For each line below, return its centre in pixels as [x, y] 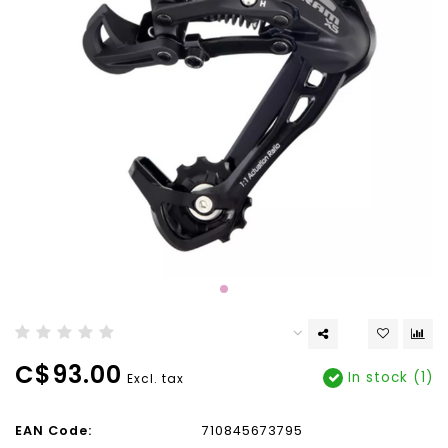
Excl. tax [155, 378]
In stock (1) [388, 377]
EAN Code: [53, 430]
